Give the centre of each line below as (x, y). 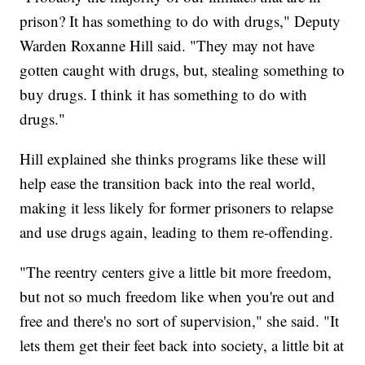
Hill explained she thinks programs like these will (173, 159)
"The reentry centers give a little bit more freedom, (176, 272)
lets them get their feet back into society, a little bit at (182, 345)
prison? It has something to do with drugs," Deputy (180, 21)
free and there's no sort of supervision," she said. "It (180, 321)
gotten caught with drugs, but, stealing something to (182, 70)
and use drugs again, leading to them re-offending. (177, 232)
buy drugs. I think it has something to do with (164, 95)
